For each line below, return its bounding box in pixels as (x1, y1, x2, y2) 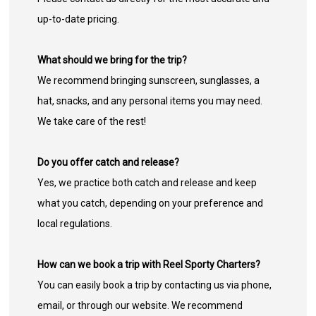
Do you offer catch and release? (37, 157, 180, 169)
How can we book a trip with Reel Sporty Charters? (37, 259, 261, 271)
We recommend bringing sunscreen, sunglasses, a (37, 75, 260, 87)
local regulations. (37, 218, 113, 230)
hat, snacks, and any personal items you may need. (37, 95, 263, 107)
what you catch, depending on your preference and (37, 197, 264, 209)
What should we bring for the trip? (37, 54, 188, 66)
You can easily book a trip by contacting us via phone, (37, 279, 272, 291)
